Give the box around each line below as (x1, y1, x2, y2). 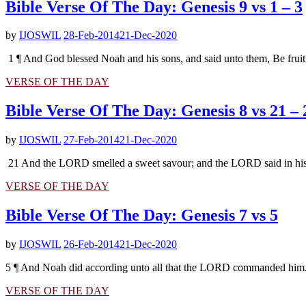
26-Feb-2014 (64, 238, 120, 251)
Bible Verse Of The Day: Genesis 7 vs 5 (5, 206, 278, 225)
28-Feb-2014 (64, 29, 120, 42)
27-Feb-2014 (64, 134, 120, 146)
